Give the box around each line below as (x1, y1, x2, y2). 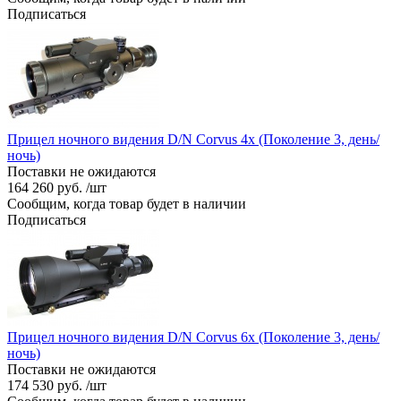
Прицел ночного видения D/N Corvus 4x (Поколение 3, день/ (7, 131, 380, 147)
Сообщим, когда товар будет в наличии (7, 195, 246, 211)
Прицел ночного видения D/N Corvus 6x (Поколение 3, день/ (7, 328, 380, 345)
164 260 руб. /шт (7, 179, 107, 195)
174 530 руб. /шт (7, 377, 107, 393)
